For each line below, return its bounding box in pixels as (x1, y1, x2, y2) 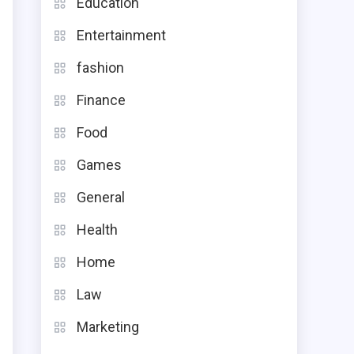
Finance (77, 92, 126, 108)
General (77, 189, 125, 205)
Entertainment (77, 27, 166, 43)
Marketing (77, 318, 139, 335)
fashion (77, 59, 124, 76)
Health (77, 221, 118, 238)
